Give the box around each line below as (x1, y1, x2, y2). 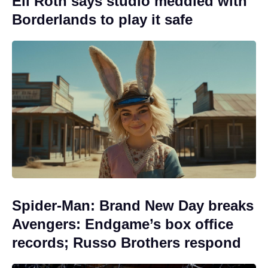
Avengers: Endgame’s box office (12, 215, 233, 232)
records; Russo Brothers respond (12, 234, 241, 251)
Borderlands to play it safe (12, 11, 193, 28)
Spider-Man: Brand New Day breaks (12, 197, 254, 214)
